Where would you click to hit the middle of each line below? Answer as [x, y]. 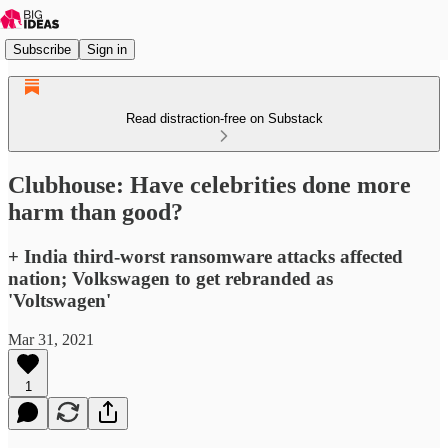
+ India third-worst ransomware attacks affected [205, 256]
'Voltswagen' [59, 300]
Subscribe [42, 49]
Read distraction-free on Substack [224, 118]
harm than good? [95, 211]
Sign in [107, 49]
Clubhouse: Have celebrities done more [209, 184]
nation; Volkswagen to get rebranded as [170, 278]
